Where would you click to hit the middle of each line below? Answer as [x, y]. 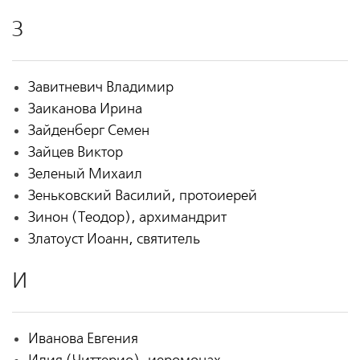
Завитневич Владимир [100, 88]
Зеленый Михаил [85, 174]
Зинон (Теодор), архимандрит [127, 218]
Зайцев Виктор [75, 153]
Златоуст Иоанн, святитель [114, 239]
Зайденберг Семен [88, 131]
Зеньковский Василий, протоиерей [142, 196]
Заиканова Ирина [85, 109]
